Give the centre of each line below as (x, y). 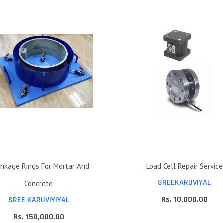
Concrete (39, 184)
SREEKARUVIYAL (184, 183)
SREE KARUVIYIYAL (39, 200)
